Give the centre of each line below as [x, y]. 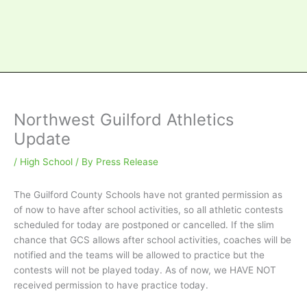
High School [46, 162]
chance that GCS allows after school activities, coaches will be [152, 240]
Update [42, 139]
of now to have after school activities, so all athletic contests [148, 210]
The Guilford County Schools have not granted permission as [148, 195]
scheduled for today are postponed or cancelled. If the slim [144, 225]
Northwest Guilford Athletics [124, 120]
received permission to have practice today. [111, 285]
